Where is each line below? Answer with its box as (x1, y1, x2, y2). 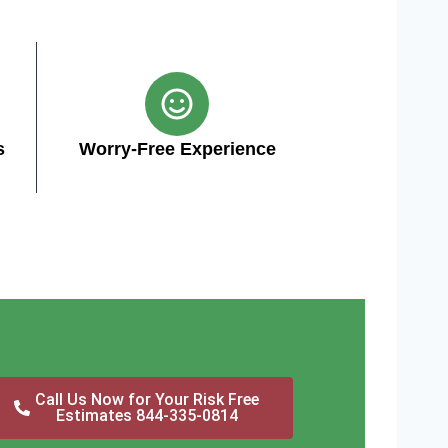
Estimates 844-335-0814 (55, 406, 238, 425)
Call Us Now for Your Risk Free (34, 390, 259, 409)
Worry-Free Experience (78, 139, 276, 159)
